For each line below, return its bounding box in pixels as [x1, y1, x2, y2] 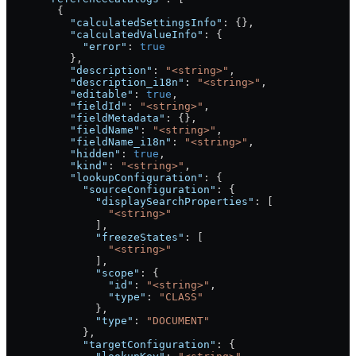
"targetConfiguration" [6, 339, 216, 351]
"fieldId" [6, 100, 127, 113]
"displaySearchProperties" [6, 195, 254, 208]
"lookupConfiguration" [6, 172, 203, 184]
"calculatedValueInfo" [6, 29, 203, 41]
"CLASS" [159, 291, 203, 304]
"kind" [6, 160, 108, 172]
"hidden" [6, 148, 121, 161]
